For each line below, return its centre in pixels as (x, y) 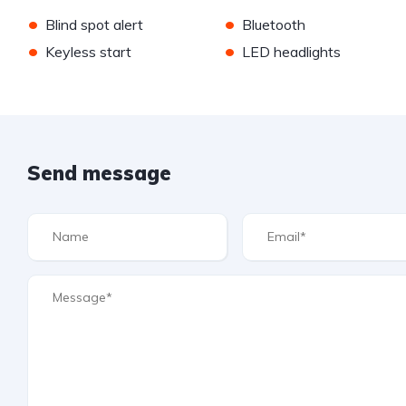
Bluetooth (273, 24)
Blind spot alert (94, 24)
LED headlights (291, 51)
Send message (99, 173)
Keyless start (88, 51)
